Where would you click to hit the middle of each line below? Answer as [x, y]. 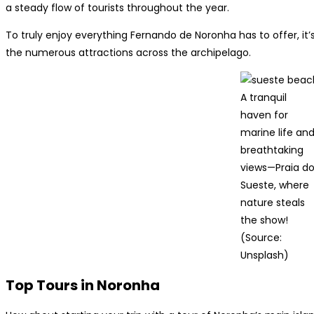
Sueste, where [274, 185]
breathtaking [272, 150]
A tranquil [263, 97]
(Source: [261, 237]
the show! [264, 220]
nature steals [272, 202]
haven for [264, 115]
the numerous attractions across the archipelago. [128, 52]
